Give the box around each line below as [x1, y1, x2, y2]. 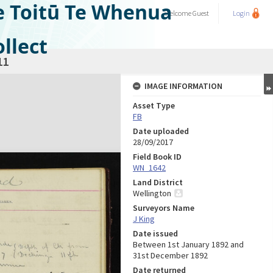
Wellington [133, 188, 171, 199]
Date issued [133, 228, 178, 239]
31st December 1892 [133, 250, 208, 261]
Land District [133, 177, 183, 188]
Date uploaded [133, 126, 189, 136]
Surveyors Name [133, 202, 194, 213]
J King [133, 213, 155, 224]
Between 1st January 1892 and [133, 239, 244, 250]
